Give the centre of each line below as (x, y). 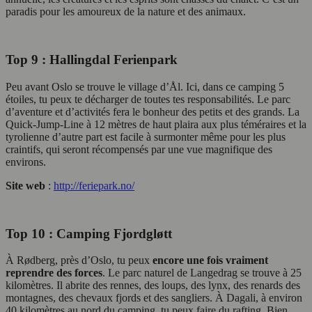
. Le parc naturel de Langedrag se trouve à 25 (202, 273)
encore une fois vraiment (210, 260)
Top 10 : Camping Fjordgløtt (89, 233)
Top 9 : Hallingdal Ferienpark (92, 60)
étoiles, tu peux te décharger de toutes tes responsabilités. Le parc (148, 99)
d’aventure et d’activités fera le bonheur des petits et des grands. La (153, 111)
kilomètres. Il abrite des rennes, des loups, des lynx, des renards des (153, 286)
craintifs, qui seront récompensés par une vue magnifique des (139, 149)
